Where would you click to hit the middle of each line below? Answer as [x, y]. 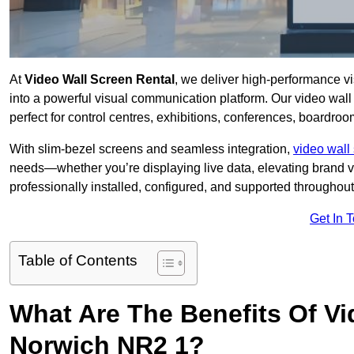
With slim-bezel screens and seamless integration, [151, 149]
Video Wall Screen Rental [98, 80]
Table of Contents [78, 261]
